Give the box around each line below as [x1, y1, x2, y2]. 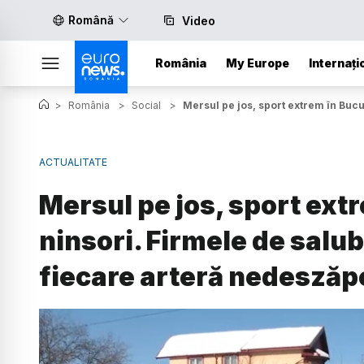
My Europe [226, 56, 289, 70]
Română [68, 13, 114, 27]
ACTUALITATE [39, 156, 107, 168]
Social [132, 99, 161, 111]
